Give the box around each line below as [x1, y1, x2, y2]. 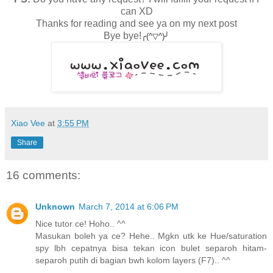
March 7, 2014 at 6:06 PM [79, 202, 179, 212]
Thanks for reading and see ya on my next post [36, 18, 237, 29]
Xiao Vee [11, 118, 45, 128]
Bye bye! [104, 30, 141, 41]
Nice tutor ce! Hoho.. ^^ [35, 219, 126, 229]
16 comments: [6, 168, 80, 182]
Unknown [35, 202, 75, 212]
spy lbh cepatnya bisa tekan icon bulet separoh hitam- [35, 243, 267, 253]
